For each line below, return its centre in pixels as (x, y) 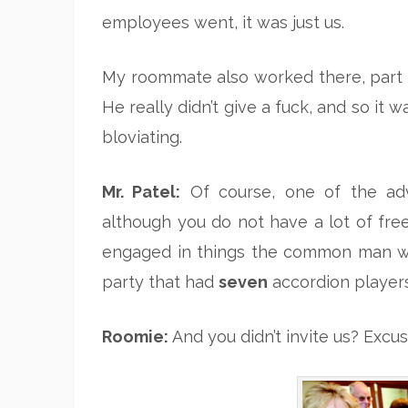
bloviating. (142, 137)
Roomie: (135, 336)
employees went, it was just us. (223, 22)
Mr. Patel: (142, 191)
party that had (160, 281)
